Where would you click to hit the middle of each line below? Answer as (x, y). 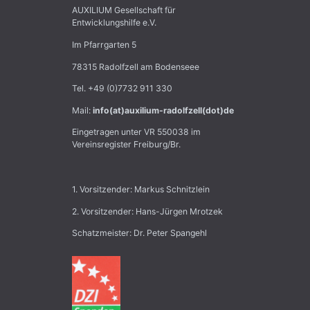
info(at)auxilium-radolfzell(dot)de (164, 110)
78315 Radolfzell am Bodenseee (136, 66)
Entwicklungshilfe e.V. (115, 23)
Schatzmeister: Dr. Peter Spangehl (140, 233)
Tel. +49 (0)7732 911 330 (122, 89)
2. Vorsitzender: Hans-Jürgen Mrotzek (148, 211)
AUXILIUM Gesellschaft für (124, 10)
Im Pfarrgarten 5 (104, 44)
